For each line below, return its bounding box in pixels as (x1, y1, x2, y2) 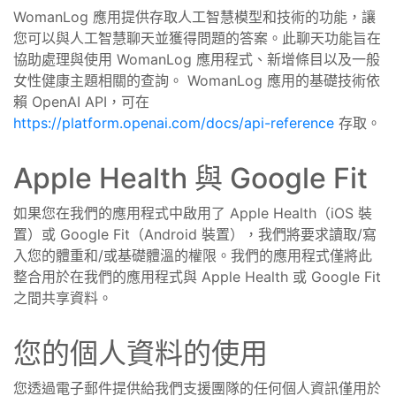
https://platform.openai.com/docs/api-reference (13, 114, 334, 132)
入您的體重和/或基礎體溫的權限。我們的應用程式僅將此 (13, 247, 372, 264)
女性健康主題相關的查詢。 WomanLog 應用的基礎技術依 (13, 72, 380, 89)
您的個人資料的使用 (13, 336, 268, 370)
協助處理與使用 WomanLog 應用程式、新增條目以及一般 (13, 50, 380, 68)
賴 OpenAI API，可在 (13, 93, 149, 110)
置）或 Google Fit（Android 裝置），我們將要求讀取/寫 (13, 225, 377, 243)
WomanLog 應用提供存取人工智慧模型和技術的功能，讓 (13, 8, 376, 26)
